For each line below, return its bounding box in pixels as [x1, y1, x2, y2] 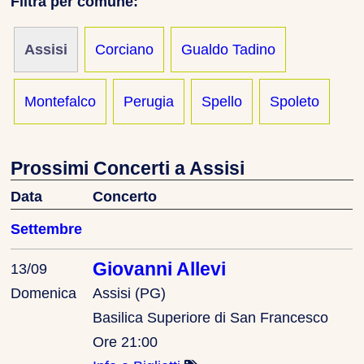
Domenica [11, 284, 77, 301]
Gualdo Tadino [181, 41, 276, 58]
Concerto [93, 188, 158, 205]
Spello [201, 93, 243, 110]
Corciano [95, 41, 154, 58]
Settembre [11, 220, 83, 237]
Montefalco [24, 93, 97, 110]
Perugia [123, 93, 175, 110]
